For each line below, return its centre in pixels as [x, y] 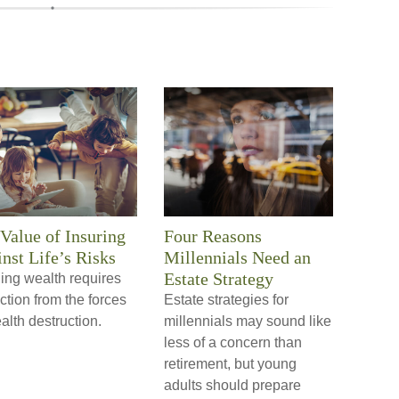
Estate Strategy [219, 279]
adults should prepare [232, 386]
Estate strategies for [226, 300]
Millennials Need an [237, 258]
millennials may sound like [248, 322]
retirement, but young [230, 364]
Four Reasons [213, 236]
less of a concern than [233, 343]
